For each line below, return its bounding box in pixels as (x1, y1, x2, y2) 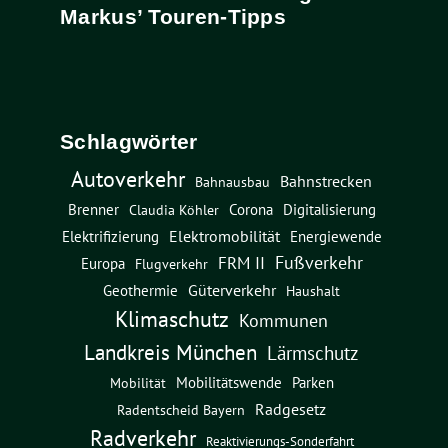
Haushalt (286, 281, 340, 300)
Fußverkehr (274, 250, 363, 274)
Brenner (67, 198, 119, 219)
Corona (228, 198, 273, 219)
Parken (291, 372, 334, 392)
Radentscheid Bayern (117, 400, 245, 419)
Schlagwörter (60, 129, 198, 153)
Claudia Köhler (128, 200, 219, 219)
